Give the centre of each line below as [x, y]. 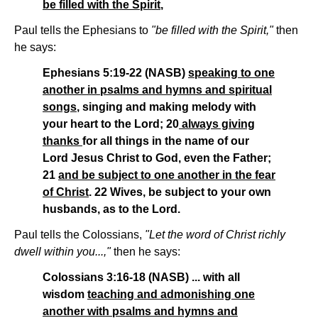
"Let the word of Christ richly [215, 235]
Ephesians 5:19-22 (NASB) [115, 73]
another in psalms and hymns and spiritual [157, 90]
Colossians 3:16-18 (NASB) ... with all [141, 278]
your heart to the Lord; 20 [111, 124]
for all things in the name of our [166, 141]
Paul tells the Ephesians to [83, 31]
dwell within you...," [64, 252]
